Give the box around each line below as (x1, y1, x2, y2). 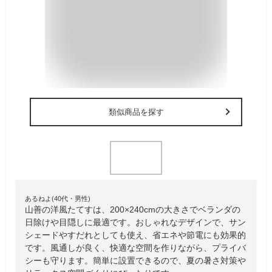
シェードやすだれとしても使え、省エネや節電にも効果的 (25, 229, 246, 240)
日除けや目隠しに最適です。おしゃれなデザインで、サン (25, 217, 246, 227)
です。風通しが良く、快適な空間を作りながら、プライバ (25, 242, 246, 253)
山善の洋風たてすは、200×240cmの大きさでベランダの (25, 204, 240, 214)
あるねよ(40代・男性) (25, 194, 90, 202)
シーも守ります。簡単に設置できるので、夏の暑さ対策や (25, 255, 246, 265)
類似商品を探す (108, 107, 164, 117)
